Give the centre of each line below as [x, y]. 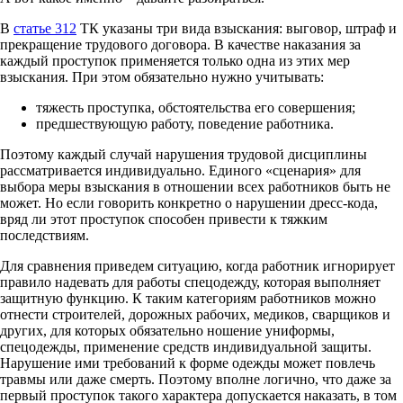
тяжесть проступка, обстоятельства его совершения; [196, 107]
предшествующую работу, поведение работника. [185, 123]
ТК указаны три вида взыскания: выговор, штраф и [237, 28]
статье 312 [45, 28]
